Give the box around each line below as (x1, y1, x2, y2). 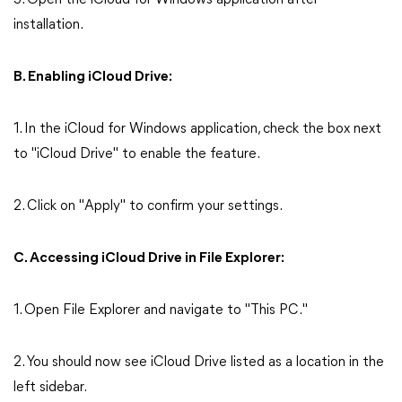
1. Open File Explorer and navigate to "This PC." (13, 303, 308, 318)
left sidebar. (13, 380, 87, 395)
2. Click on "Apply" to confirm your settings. (13, 199, 283, 214)
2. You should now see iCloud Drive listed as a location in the (13, 355, 384, 370)
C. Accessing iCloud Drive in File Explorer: (13, 251, 284, 266)
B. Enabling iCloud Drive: (13, 70, 172, 84)
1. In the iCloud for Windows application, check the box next (13, 122, 381, 136)
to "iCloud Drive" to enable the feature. (13, 147, 260, 162)
